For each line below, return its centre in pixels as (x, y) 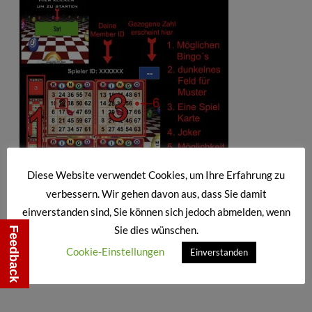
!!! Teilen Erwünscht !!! (156, 219)
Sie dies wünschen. (156, 229)
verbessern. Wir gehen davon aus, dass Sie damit (156, 193)
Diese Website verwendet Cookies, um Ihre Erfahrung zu (156, 175)
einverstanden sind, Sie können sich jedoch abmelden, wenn (156, 211)
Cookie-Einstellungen (115, 251)
